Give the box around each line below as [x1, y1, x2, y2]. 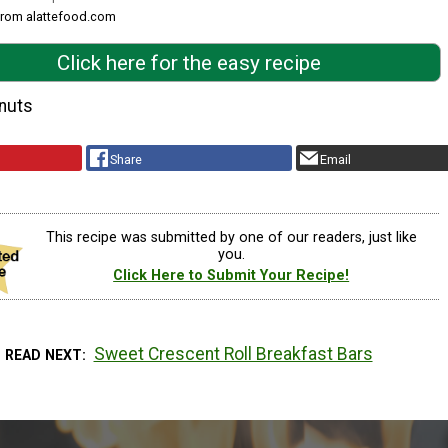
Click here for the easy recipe [57, 50, 321, 75]
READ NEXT [5, 347, 83, 364]
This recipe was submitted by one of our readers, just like [45, 228, 417, 246]
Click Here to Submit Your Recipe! [113, 267, 350, 285]
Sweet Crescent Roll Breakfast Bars [93, 344, 373, 365]
